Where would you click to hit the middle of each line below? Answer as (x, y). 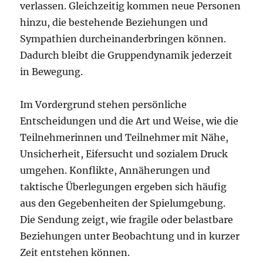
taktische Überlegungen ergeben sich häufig (124, 187)
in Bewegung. (52, 72)
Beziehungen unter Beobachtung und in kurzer (130, 236)
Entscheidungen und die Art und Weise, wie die (129, 121)
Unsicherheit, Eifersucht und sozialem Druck (124, 154)
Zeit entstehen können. (75, 252)
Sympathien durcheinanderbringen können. (123, 39)
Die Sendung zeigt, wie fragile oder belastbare (127, 220)
